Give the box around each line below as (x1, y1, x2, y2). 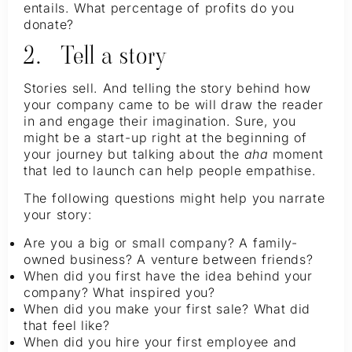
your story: (24, 207, 93, 223)
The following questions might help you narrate (24, 190, 325, 207)
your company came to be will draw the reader (24, 96, 324, 112)
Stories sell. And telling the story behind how (24, 79, 311, 96)
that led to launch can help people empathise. (24, 162, 317, 178)
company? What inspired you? (24, 284, 215, 300)
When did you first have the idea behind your (24, 267, 313, 284)
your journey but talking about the (24, 145, 244, 162)
